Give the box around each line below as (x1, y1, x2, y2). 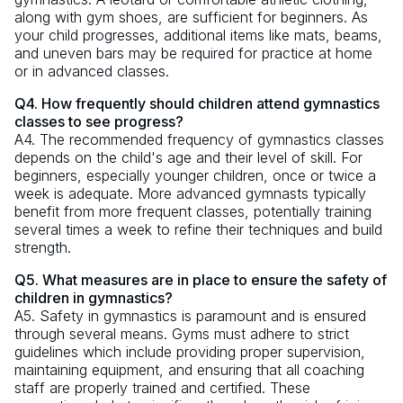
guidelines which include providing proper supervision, (14, 343, 365, 362)
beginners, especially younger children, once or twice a (14, 166, 376, 185)
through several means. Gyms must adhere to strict (14, 325, 349, 344)
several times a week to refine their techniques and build (14, 220, 382, 239)
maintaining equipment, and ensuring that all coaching (14, 361, 364, 380)
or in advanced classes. (14, 62, 169, 81)
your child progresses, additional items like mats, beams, (14, 26, 382, 45)
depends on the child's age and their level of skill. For (14, 148, 363, 167)
